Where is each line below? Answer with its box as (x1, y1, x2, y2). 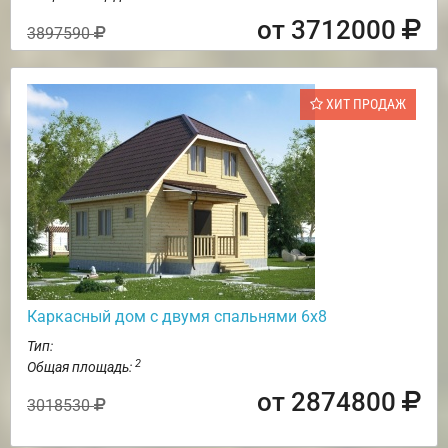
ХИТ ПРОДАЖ (323, 95, 406, 112)
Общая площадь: (27, 358, 135, 375)
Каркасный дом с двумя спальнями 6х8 (27, 306, 327, 326)
